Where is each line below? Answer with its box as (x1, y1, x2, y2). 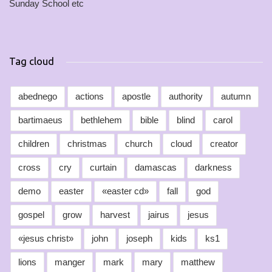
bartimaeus (18, 115, 63, 125)
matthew (181, 257, 215, 267)
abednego (18, 92, 57, 101)
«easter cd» (102, 186, 149, 196)
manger (55, 257, 85, 267)
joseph (126, 234, 152, 243)
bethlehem (81, 115, 122, 125)
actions (75, 92, 104, 101)
